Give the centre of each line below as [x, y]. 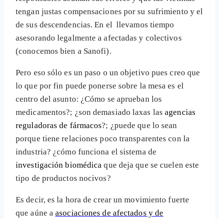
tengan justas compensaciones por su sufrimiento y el [109, 12]
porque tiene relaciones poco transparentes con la [103, 139]
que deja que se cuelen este [151, 165]
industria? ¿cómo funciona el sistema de [86, 152]
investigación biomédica [59, 165]
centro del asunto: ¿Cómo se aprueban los [89, 99]
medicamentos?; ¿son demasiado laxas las [90, 112]
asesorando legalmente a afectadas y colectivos [99, 38]
